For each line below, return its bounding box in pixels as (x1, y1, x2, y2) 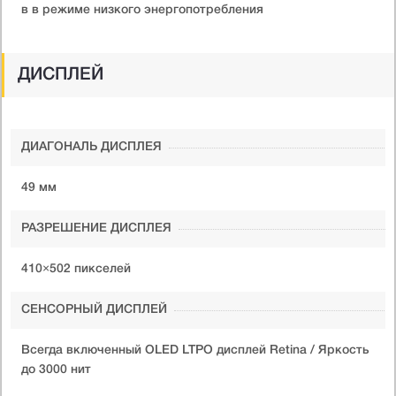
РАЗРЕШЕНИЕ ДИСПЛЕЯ (21, 222, 171, 234)
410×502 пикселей (21, 263, 131, 275)
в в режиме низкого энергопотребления (21, 4, 263, 16)
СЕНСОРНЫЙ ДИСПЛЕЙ (21, 303, 167, 316)
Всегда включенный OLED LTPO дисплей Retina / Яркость (21, 344, 369, 356)
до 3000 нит (21, 363, 91, 376)
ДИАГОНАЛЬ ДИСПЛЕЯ (21, 141, 162, 153)
